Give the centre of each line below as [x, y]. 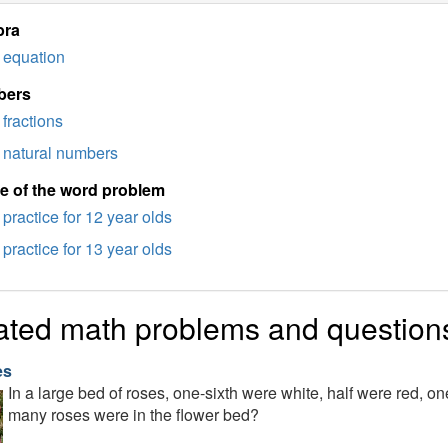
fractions [32, 120]
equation [33, 56]
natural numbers [60, 152]
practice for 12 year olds [87, 216]
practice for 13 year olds [87, 248]
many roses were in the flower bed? [133, 414]
